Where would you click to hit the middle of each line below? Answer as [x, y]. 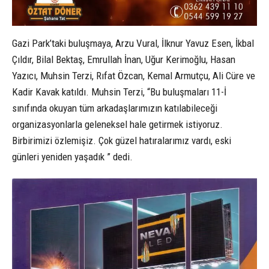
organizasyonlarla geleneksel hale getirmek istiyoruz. [117, 125]
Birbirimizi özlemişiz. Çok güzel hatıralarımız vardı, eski [122, 141]
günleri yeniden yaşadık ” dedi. [72, 157]
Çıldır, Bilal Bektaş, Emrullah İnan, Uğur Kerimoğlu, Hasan [124, 60]
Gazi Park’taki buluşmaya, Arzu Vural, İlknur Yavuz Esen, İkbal [133, 44]
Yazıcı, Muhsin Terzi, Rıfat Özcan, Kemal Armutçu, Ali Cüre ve [134, 76]
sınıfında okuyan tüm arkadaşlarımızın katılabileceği [115, 108]
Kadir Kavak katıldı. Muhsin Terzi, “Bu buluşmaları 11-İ [119, 92]
